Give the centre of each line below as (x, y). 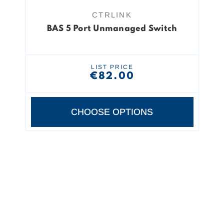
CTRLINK (112, 15)
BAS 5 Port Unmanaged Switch (112, 29)
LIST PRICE (112, 67)
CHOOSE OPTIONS (112, 112)
